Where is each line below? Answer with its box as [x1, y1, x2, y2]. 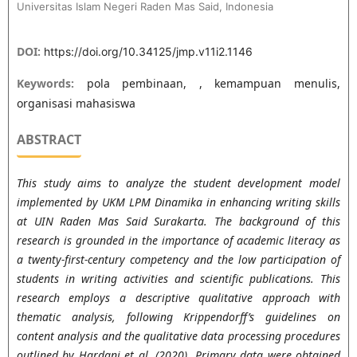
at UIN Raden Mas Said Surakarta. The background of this [16, 213, 341, 229]
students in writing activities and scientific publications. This [16, 270, 341, 286]
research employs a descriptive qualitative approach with [16, 289, 341, 305]
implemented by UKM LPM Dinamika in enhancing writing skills [16, 194, 341, 210]
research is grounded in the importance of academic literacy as [16, 232, 341, 248]
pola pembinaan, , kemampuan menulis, [86, 76, 341, 91]
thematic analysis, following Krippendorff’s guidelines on [16, 308, 341, 324]
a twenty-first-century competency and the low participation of [16, 251, 341, 267]
